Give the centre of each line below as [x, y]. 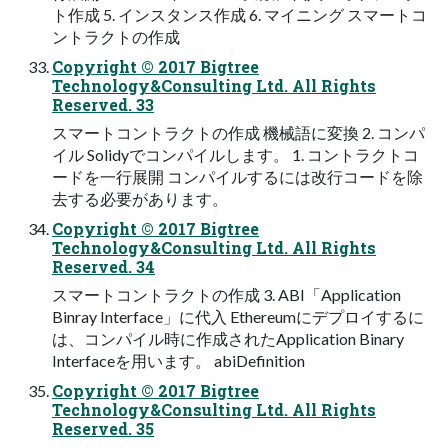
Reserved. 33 [103, 105]
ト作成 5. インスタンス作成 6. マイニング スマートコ [239, 15]
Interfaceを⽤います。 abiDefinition [178, 361]
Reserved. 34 [103, 267]
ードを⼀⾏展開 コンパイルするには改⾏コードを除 [237, 177]
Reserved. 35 [103, 429]
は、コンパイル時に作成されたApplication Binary [228, 339]
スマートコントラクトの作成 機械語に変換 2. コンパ [238, 133]
